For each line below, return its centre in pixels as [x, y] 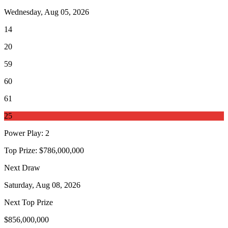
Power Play [23, 133]
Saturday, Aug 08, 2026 [42, 185]
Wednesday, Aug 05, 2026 [47, 12]
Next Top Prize [28, 203]
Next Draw [22, 168]
